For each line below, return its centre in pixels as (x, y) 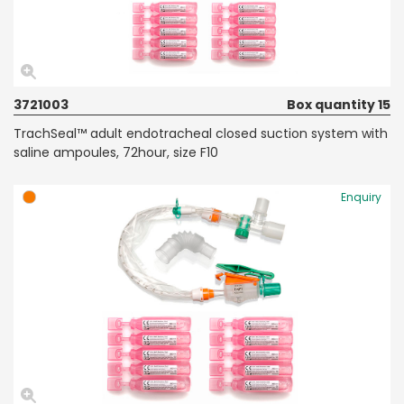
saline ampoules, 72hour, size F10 (116, 152)
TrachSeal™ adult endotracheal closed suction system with (201, 133)
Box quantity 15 (339, 104)
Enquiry (361, 197)
